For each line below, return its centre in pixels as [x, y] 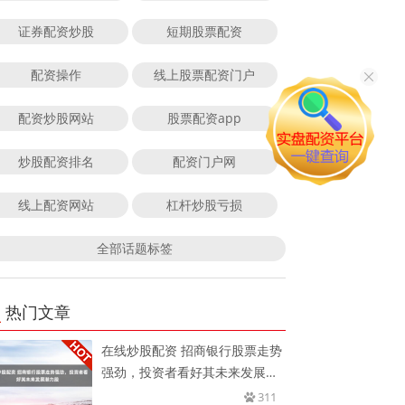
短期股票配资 [205, 31]
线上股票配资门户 [205, 74]
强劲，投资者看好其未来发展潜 [190, 372]
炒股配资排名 [56, 161]
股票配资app [205, 118]
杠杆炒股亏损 [205, 204]
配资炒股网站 [56, 118]
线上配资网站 [56, 204]
